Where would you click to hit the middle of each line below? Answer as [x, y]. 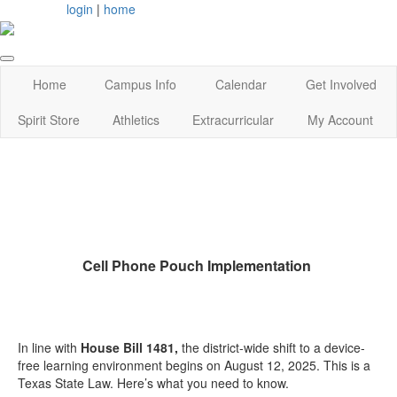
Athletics [136, 120]
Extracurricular [234, 120]
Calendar [241, 85]
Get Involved [342, 85]
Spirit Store [48, 120]
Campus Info [141, 85]
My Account [340, 120]
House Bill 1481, [131, 348]
